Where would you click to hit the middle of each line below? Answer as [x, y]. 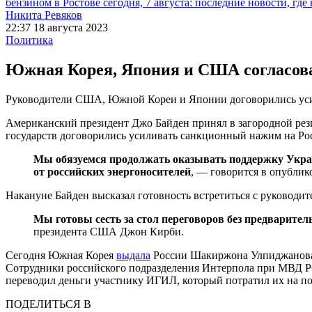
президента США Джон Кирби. [109, 231]
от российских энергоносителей [112, 171]
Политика [29, 40]
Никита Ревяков [44, 15]
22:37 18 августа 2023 [57, 28]
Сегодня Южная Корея [61, 255]
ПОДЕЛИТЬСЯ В [48, 304]
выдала [133, 255]
